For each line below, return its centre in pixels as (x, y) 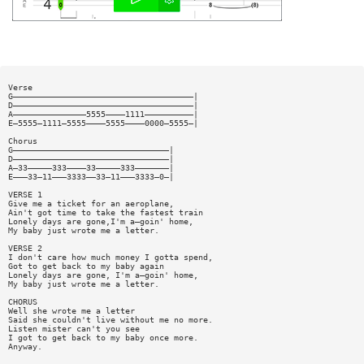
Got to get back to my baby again (86, 266)
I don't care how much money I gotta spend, (110, 257)
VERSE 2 (25, 248)
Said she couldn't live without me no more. (110, 319)
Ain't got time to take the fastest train (105, 212)
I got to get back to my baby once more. (103, 337)
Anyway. (25, 346)
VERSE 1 (25, 194)
